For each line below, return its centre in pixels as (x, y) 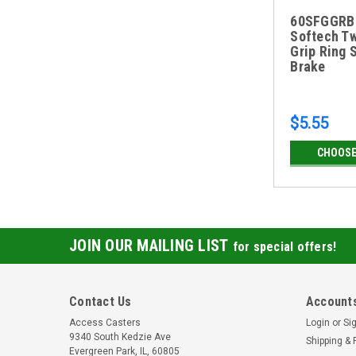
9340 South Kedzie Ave (120, 337)
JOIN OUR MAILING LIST (151, 245)
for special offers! (284, 246)
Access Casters (105, 322)
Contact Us (101, 301)
